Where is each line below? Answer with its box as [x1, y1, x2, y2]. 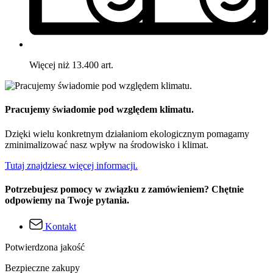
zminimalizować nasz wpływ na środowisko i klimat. [5, 139, 208, 150]
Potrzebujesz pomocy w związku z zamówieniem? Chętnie [5, 183, 244, 194]
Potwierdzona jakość [5, 242, 85, 253]
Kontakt [45, 221, 76, 232]
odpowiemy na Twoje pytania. [5, 194, 129, 205]
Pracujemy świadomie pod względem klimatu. [5, 104, 194, 115]
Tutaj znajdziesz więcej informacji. [5, 160, 138, 171]
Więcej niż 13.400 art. [29, 60, 113, 71]
